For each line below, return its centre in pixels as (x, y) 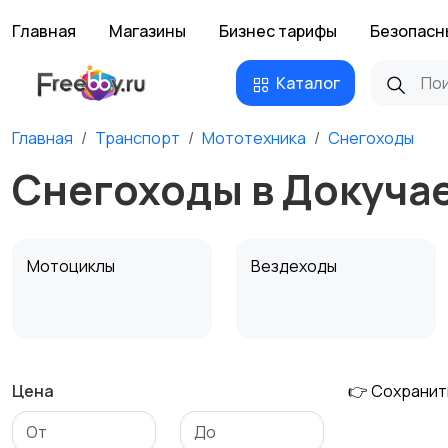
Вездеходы (295, 266)
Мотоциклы (72, 266)
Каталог (308, 83)
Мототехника (254, 138)
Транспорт (137, 138)
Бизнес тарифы (278, 31)
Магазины (147, 31)
